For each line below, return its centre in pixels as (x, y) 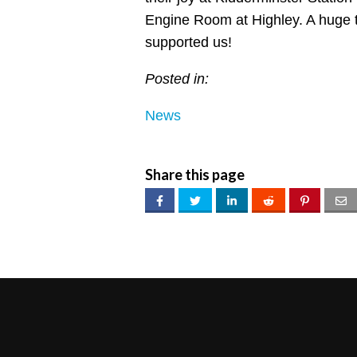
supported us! (188, 43)
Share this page (195, 175)
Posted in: (177, 79)
